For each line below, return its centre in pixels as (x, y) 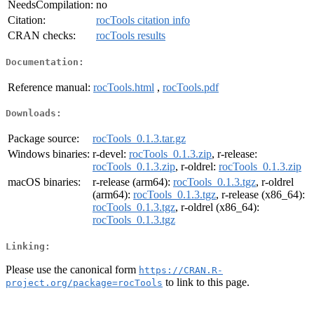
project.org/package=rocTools (84, 282)
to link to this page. (206, 282)
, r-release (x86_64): (260, 195)
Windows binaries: (49, 154)
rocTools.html (124, 87)
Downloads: (34, 114)
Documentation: (45, 62)
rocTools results (131, 36)
